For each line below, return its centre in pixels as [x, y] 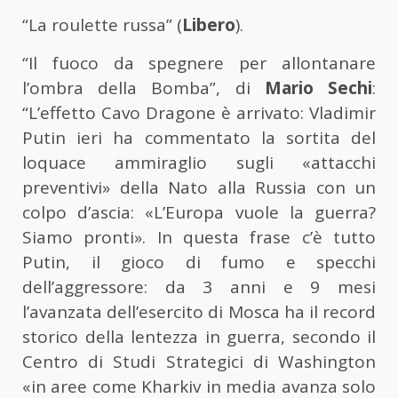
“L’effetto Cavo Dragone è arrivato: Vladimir [199, 113]
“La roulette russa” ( [102, 25]
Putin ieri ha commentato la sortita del [199, 138]
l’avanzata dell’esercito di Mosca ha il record [199, 312]
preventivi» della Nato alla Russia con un [199, 188]
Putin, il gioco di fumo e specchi [199, 263]
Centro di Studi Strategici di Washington [199, 362]
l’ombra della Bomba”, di [143, 88]
